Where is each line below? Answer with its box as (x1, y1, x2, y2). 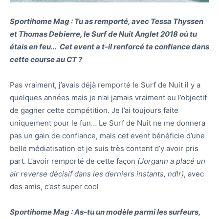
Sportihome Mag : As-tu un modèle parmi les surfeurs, (10, 207, 200, 217)
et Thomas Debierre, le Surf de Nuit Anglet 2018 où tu (10, 29, 197, 39)
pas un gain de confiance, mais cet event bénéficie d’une (10, 131, 205, 141)
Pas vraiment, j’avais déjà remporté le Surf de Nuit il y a (10, 80, 200, 90)
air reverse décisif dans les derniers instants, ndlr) (10, 169, 184, 179)
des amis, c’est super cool (10, 182, 99, 192)
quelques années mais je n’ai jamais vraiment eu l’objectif (10, 93, 207, 103)
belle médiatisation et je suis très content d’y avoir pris (10, 144, 198, 153)
